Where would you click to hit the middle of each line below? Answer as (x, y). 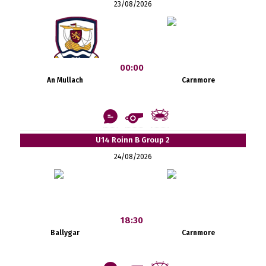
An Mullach (65, 80)
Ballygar (65, 232)
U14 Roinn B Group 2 (133, 140)
